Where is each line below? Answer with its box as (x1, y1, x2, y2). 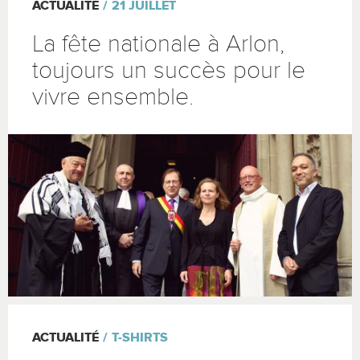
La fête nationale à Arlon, (32, 29, 284, 59)
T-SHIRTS (112, 329, 168, 346)
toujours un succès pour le (32, 55, 305, 85)
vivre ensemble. (32, 82, 194, 112)
